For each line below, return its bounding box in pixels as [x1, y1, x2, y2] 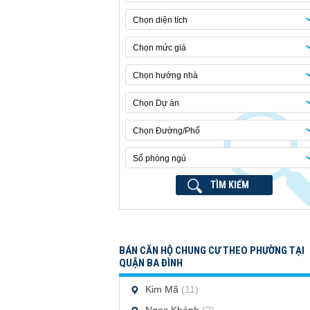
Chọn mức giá [133, 43, 186, 53]
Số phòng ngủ [133, 154, 186, 163]
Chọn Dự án [133, 98, 179, 108]
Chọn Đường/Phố [133, 126, 200, 136]
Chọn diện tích [133, 15, 188, 25]
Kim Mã [145, 284, 181, 295]
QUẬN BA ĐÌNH [119, 257, 183, 269]
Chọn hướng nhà [133, 71, 198, 80]
